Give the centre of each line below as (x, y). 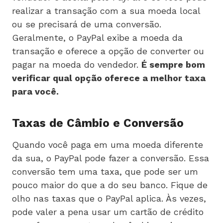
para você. (35, 91)
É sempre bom (173, 64)
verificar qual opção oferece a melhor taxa (109, 78)
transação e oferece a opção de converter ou (108, 51)
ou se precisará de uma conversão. (87, 24)
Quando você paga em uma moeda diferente (108, 144)
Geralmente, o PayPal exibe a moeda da (97, 37)
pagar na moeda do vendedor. (77, 64)
